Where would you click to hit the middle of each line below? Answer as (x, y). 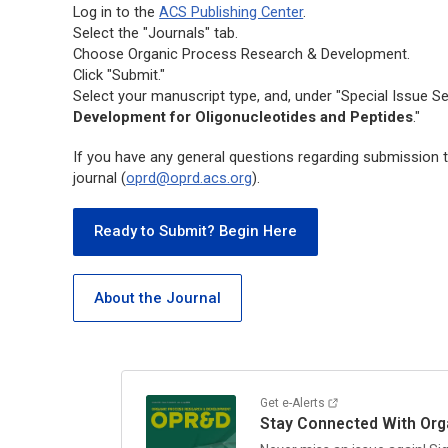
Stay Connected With (340, 424)
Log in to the (116, 11)
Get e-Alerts (293, 403)
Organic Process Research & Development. (269, 53)
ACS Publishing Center (231, 11)
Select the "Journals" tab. (156, 32)
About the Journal (158, 297)
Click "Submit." (119, 74)
